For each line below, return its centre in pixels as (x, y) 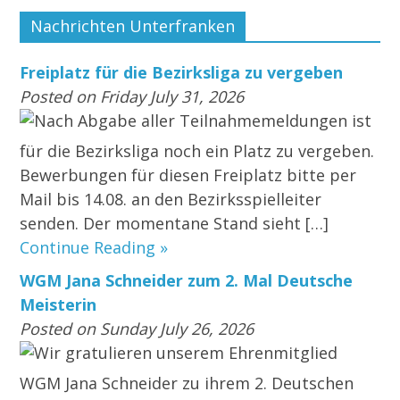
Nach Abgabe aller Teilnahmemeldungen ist (203, 121)
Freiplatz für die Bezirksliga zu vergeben (182, 73)
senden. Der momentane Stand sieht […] (175, 224)
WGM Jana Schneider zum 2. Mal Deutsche (187, 281)
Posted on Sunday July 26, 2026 (137, 329)
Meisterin (58, 305)
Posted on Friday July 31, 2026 (132, 97)
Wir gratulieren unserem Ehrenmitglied (186, 353)
